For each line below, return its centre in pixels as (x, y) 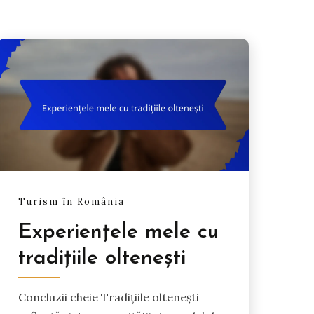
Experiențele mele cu (118, 232)
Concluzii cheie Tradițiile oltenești (108, 297)
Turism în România (71, 202)
